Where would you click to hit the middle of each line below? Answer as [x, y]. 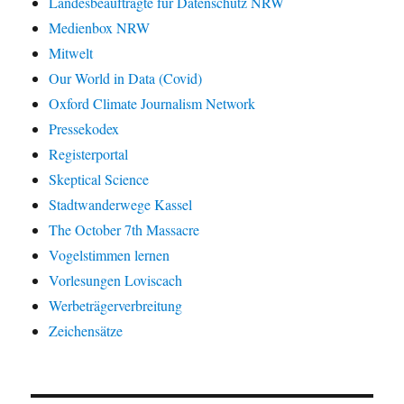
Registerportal [89, 153]
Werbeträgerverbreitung [116, 305]
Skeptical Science [99, 179]
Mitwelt [71, 52]
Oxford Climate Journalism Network [152, 103]
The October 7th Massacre [124, 229]
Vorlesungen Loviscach [116, 280]
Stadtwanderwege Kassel [121, 204]
